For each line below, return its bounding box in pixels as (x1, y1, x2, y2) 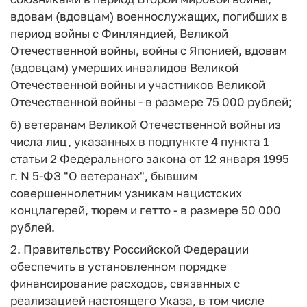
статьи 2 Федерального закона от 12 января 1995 (10, 151, 289, 166)
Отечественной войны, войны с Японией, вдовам (10, 43, 287, 58)
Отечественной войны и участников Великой (10, 77, 265, 92)
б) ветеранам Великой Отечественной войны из (10, 116, 281, 132)
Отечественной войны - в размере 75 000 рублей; (10, 95, 292, 109)
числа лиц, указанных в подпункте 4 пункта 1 (10, 134, 269, 149)
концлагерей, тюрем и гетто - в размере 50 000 (10, 202, 281, 217)
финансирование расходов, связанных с (10, 276, 240, 291)
